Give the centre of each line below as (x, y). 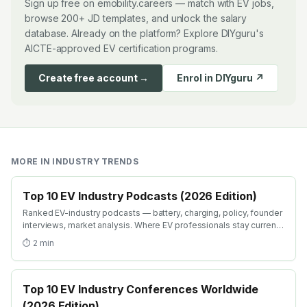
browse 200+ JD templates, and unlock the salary (136, 18)
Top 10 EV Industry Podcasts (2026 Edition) (140, 196)
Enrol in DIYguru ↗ (220, 78)
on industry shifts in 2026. (73, 237)
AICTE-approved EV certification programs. (121, 48)
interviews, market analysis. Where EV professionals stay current (151, 225)
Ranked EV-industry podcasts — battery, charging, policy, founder (152, 213)
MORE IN (32, 161)
